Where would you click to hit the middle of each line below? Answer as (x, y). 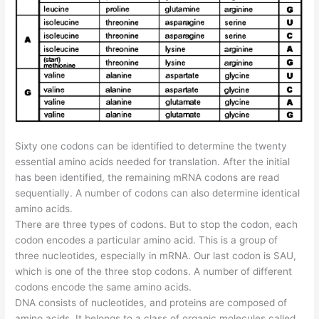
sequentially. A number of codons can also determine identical (158, 193)
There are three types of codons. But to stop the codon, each (157, 225)
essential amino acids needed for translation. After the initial (153, 162)
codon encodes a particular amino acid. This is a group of (147, 240)
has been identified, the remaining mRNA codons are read (147, 178)
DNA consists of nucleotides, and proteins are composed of (151, 303)
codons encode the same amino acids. (104, 287)
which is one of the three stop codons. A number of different (154, 272)
